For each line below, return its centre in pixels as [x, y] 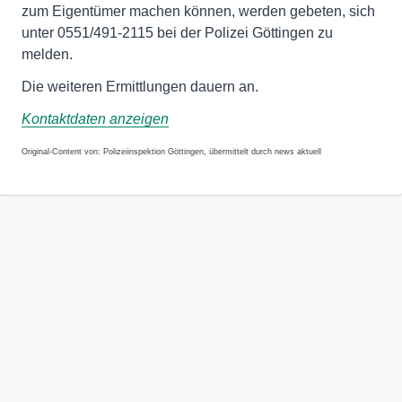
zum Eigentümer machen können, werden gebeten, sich [198, 11]
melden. [47, 54]
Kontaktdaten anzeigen [95, 118]
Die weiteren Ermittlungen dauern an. [140, 86]
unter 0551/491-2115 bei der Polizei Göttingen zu [177, 32]
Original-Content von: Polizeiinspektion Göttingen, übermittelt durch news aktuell [171, 151]
